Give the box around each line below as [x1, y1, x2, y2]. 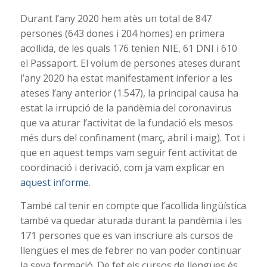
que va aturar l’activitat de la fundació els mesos [20, 116, 233, 130]
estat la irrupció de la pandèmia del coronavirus [20, 101, 232, 115]
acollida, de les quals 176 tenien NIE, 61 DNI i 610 [20, 42, 237, 55]
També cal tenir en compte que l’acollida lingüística [20, 198, 246, 212]
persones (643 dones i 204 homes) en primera [20, 27, 225, 41]
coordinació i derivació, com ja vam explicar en [20, 161, 224, 175]
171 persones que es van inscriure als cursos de [20, 228, 233, 242]
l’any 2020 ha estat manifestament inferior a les [20, 72, 232, 85]
